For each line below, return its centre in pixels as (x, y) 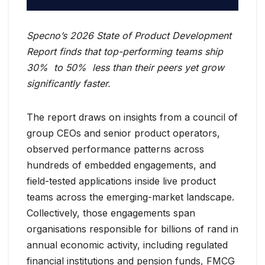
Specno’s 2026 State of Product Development (129, 36)
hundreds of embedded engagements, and (121, 165)
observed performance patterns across (115, 149)
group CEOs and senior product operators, (123, 133)
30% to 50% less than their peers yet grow (125, 68)
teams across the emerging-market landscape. (130, 197)
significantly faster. (69, 84)
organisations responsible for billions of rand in (132, 229)
